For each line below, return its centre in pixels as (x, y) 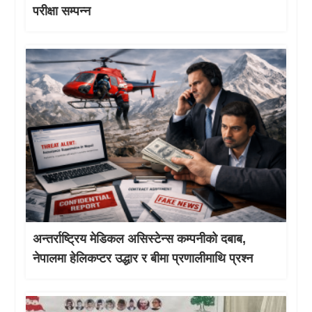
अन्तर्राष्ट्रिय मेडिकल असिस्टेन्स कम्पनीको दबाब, (140, 239)
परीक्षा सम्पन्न (62, 11)
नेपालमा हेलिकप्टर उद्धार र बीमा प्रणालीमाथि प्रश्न (143, 259)
